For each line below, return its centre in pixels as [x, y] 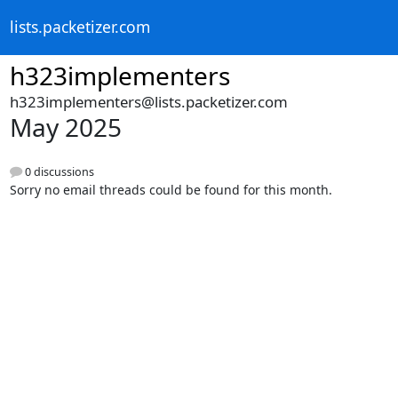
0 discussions [58, 172]
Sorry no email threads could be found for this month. [171, 190]
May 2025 [65, 127]
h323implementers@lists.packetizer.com [148, 102]
